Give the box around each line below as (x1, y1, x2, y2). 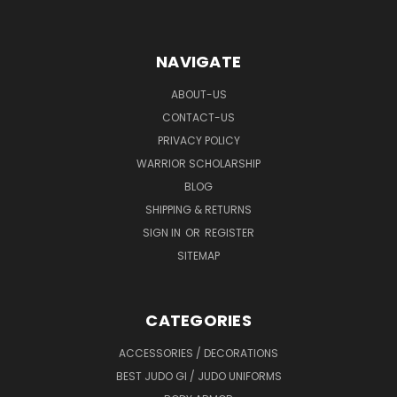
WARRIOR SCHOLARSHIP (136, 155, 261, 171)
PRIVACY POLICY (157, 132, 240, 148)
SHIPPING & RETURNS (145, 201, 252, 217)
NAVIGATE (156, 50, 241, 73)
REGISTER (205, 224, 254, 240)
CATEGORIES (145, 308, 252, 331)
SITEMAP (177, 247, 220, 263)
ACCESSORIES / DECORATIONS (119, 345, 278, 361)
